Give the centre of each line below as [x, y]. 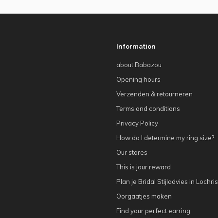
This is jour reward [144, 167]
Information [136, 46]
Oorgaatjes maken [144, 196]
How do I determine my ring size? [165, 137]
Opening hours [138, 79]
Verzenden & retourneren [154, 94]
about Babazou [139, 64]
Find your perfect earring [153, 210]
